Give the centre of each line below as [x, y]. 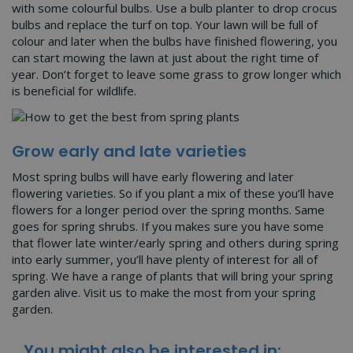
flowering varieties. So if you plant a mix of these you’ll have [173, 193]
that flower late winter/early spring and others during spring [175, 243]
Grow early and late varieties [131, 151]
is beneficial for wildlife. [76, 90]
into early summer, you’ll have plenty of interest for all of [165, 260]
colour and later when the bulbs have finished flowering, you [175, 41]
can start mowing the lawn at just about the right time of [165, 57]
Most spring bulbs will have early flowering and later [153, 177]
